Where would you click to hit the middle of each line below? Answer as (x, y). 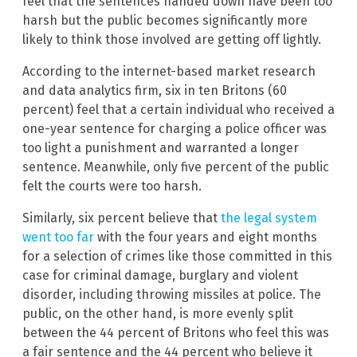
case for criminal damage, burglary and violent (160, 276)
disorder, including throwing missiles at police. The (172, 295)
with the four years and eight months (206, 237)
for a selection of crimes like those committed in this (177, 257)
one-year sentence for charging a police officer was (175, 129)
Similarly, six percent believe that (122, 218)
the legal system (269, 218)
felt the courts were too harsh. (112, 186)
